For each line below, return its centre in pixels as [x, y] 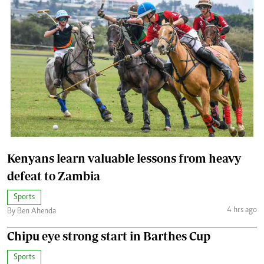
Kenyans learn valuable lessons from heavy [124, 158]
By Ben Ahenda [32, 211]
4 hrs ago [242, 210]
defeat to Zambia [54, 176]
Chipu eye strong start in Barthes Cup [109, 236]
